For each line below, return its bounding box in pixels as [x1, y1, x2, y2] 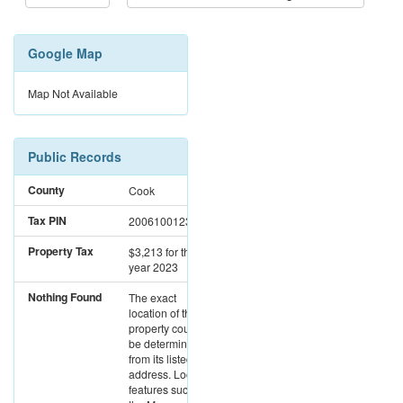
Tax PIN [28, 212, 67, 229]
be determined [129, 336, 200, 352]
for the [166, 244, 196, 260]
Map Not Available [28, 85, 118, 102]
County [28, 182, 65, 199]
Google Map [28, 44, 103, 63]
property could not [129, 320, 217, 336]
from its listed [129, 351, 193, 367]
